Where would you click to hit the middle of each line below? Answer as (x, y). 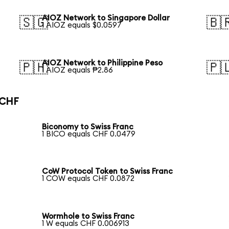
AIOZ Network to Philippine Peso (102, 63)
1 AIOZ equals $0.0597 (82, 26)
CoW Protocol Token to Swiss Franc (108, 172)
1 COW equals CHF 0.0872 (88, 179)
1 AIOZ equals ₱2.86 (78, 71)
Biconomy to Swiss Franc (88, 127)
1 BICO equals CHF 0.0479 (89, 134)
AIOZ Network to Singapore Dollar (106, 18)
